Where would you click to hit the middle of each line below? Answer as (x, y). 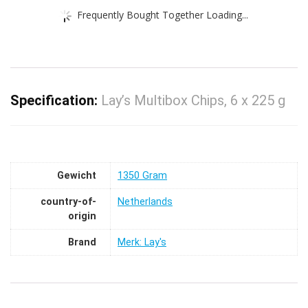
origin (82, 216)
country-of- (68, 201)
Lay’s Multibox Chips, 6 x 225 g (193, 100)
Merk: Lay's (142, 242)
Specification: (56, 100)
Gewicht (77, 175)
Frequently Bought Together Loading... (163, 14)
